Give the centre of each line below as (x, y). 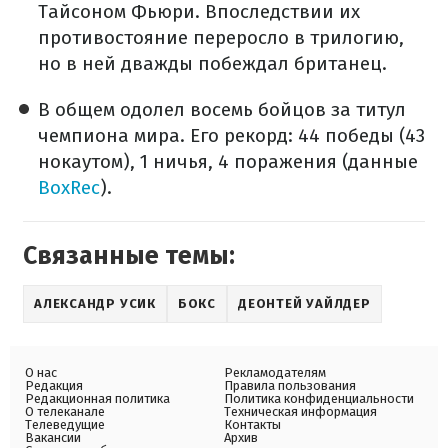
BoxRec (69, 188)
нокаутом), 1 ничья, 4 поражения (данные (228, 162)
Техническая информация (300, 412)
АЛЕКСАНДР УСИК (95, 304)
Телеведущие (65, 425)
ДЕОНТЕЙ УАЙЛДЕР (304, 304)
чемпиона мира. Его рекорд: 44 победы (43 (231, 136)
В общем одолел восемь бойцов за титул (222, 110)
